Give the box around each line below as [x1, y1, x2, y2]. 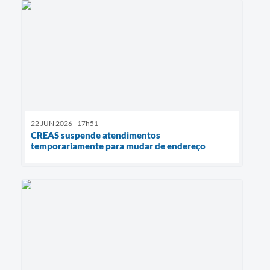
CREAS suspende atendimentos [31, 130, 160, 141]
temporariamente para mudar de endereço [31, 140, 206, 152]
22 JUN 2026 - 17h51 [31, 119, 98, 128]
